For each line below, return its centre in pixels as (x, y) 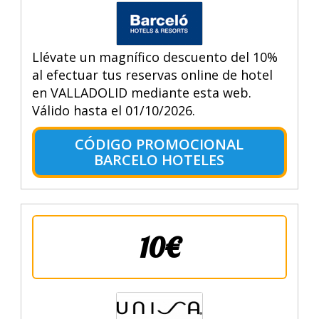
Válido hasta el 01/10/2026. (113, 110)
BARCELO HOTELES (159, 159)
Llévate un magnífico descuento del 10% (155, 57)
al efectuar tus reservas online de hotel (152, 74)
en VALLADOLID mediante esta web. (141, 92)
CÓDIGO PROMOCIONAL (159, 144)
